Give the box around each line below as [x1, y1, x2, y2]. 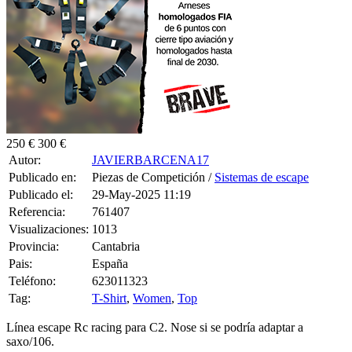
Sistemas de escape [214, 150, 309, 164]
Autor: [9, 133, 41, 147]
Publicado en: [9, 150, 76, 164]
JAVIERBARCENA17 [92, 133, 209, 147]
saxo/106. [6, 314, 54, 328]
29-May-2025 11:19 [92, 167, 191, 181]
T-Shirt [92, 271, 126, 285]
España [92, 236, 128, 251]
